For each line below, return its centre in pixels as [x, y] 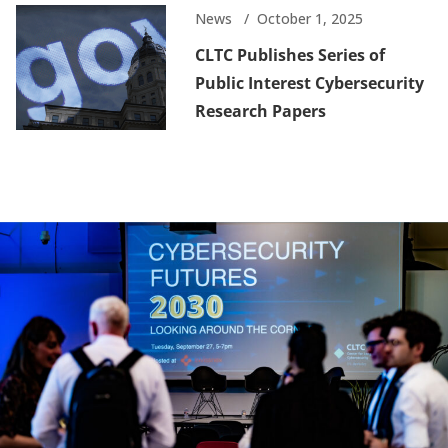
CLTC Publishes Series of [289, 55]
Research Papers [260, 111]
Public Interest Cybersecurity [309, 83]
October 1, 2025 [309, 19]
